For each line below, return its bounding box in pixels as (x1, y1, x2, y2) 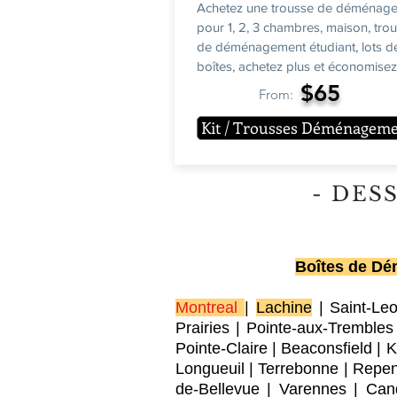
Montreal (175, 299, 237, 316)
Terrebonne (258, 360, 339, 378)
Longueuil (175, 360, 245, 378)
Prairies (175, 319, 230, 337)
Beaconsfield (281, 339, 373, 357)
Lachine (255, 299, 312, 316)
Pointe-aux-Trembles (246, 319, 394, 337)
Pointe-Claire (175, 339, 268, 357)
